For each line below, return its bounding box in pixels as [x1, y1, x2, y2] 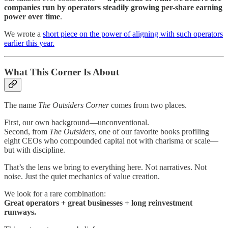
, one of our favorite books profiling [95, 127, 209, 136]
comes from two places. [109, 101, 187, 110]
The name [4, 101, 38, 110]
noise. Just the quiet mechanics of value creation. [4, 172, 160, 181]
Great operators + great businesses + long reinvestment [4, 198, 192, 208]
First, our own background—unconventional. [4, 118, 149, 127]
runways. [4, 208, 36, 217]
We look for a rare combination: [4, 189, 106, 198]
